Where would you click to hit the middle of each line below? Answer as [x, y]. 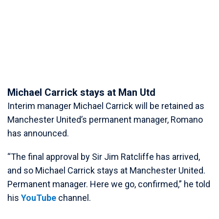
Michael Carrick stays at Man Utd [81, 92]
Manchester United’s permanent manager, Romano [105, 120]
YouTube [39, 198]
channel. [74, 198]
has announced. [38, 133]
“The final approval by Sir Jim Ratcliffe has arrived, [104, 157]
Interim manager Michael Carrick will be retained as [106, 106]
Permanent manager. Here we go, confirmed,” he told [109, 184]
